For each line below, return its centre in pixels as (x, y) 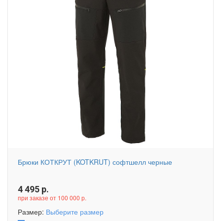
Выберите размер (75, 212)
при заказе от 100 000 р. (52, 198)
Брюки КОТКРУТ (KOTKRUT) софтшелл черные (95, 162)
